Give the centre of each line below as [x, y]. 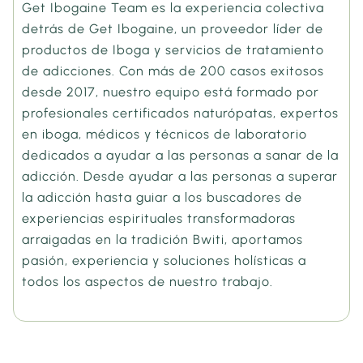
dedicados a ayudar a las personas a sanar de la [181, 156]
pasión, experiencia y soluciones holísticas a [164, 261]
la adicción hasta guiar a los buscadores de [162, 198]
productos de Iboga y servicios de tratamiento [173, 50]
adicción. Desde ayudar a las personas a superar [180, 177]
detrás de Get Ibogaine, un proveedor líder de [173, 29]
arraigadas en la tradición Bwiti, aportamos [163, 240]
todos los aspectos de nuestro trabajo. [148, 282]
